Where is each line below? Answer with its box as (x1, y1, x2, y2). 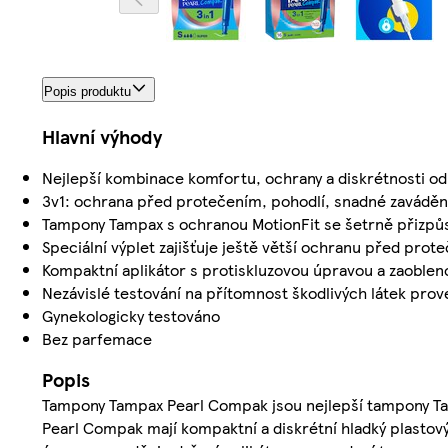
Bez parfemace (42, 326, 152, 350)
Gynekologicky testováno (42, 303, 220, 327)
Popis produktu (44, 83, 131, 99)
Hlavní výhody (42, 122, 162, 150)
